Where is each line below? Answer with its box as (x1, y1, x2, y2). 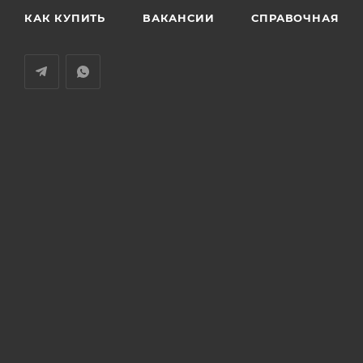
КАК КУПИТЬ (24, 11, 105, 25)
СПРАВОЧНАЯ (251, 11, 340, 25)
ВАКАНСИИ (143, 11, 215, 25)
